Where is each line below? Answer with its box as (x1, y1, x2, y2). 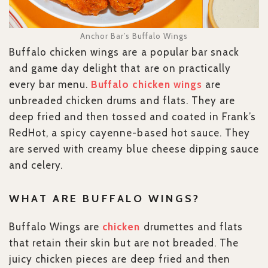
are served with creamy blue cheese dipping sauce (9, 143, 259, 156)
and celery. (9, 159, 63, 172)
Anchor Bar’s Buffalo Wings (80, 31, 188, 41)
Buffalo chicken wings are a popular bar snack (9, 46, 239, 59)
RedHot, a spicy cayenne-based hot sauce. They (9, 127, 250, 139)
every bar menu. (9, 78, 92, 91)
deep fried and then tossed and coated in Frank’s (9, 111, 256, 123)
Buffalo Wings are (9, 221, 103, 233)
